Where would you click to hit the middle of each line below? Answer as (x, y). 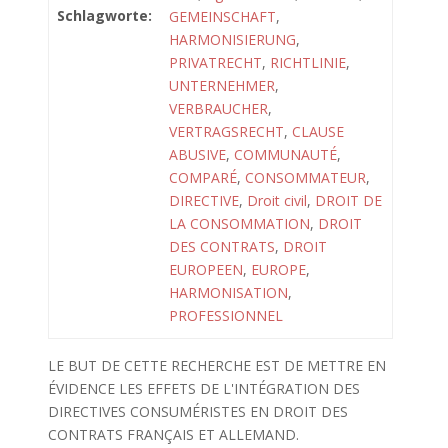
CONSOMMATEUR (305, 177)
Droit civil (277, 200)
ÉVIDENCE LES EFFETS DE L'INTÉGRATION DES (203, 388)
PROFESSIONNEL (226, 315)
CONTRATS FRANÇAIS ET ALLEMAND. (173, 434)
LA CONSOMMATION (239, 223)
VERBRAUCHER (218, 108)
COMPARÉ (203, 177)
